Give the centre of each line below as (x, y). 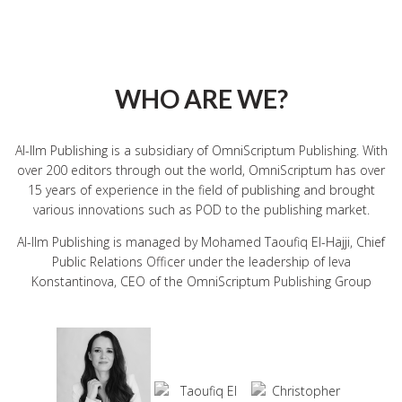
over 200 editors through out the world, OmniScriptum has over (201, 170)
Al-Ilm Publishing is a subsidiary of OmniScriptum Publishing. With (201, 150)
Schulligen (298, 331)
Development (201, 347)
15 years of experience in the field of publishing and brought (201, 189)
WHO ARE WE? (201, 98)
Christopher (298, 317)
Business (201, 335)
